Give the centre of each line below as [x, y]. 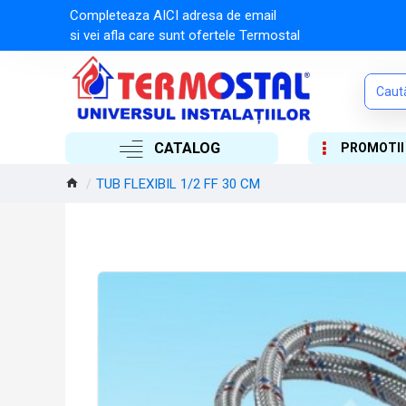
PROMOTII [372, 148]
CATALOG [188, 148]
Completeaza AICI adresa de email [177, 15]
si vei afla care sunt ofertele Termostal [185, 35]
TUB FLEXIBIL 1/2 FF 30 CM [178, 184]
